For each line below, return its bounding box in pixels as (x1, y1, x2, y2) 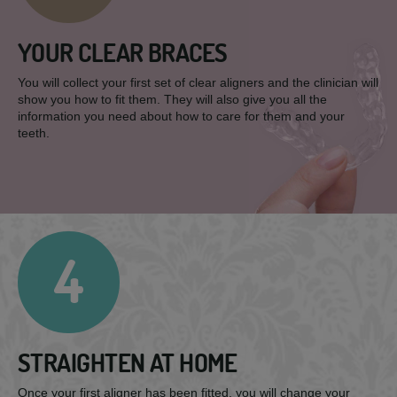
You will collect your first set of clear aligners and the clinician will (18, 75, 378, 90)
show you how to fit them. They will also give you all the (18, 92, 327, 106)
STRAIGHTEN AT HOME (18, 347, 237, 378)
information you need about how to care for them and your (18, 109, 345, 123)
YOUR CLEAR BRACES (18, 37, 228, 68)
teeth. (18, 126, 50, 140)
